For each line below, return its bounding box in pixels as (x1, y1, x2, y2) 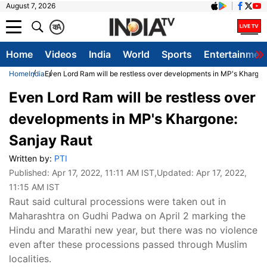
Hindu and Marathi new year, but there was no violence (9, 224, 257, 236)
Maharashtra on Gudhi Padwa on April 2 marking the (9, 210, 246, 222)
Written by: (9, 153, 54, 163)
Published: (9, 167, 52, 178)
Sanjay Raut (9, 132, 92, 149)
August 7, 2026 (6, 1, 55, 10)
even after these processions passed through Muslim (9, 238, 247, 250)
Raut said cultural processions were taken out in (9, 195, 226, 207)
